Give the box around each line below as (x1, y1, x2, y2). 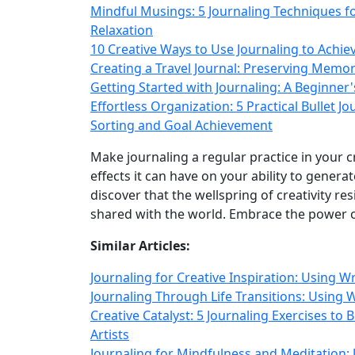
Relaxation (90, 21, 153, 39)
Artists (90, 326, 129, 343)
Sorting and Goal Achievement (90, 116, 273, 134)
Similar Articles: (90, 237, 190, 254)
